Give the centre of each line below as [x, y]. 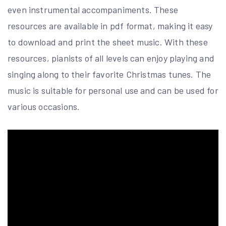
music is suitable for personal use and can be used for [113, 90]
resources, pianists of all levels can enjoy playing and [111, 58]
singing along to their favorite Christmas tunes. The [109, 74]
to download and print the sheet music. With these [108, 42]
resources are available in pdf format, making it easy [110, 26]
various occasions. [44, 106]
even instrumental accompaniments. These [93, 10]
